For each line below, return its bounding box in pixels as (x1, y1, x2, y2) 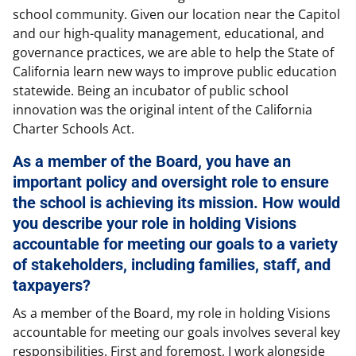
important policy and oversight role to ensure (13, 172, 329, 192)
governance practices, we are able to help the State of (13, 44, 334, 62)
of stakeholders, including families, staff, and (13, 255, 331, 275)
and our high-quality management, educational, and (13, 25, 324, 43)
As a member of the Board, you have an (13, 152, 291, 172)
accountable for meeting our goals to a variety (13, 234, 338, 254)
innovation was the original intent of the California (13, 101, 312, 119)
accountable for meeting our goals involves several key (13, 323, 340, 342)
